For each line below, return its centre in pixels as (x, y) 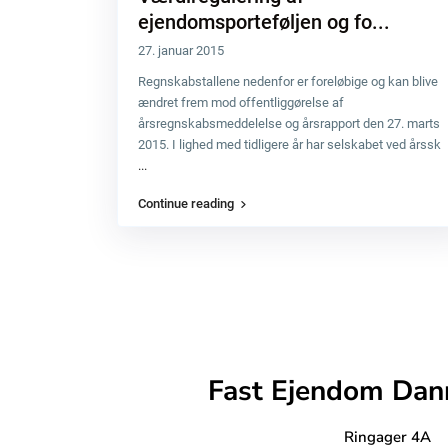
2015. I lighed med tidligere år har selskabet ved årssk (289, 144)
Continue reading (186, 203)
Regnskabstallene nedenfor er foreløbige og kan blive (288, 81)
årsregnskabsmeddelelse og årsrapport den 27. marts (289, 123)
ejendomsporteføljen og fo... (264, 21)
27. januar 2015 (181, 50)
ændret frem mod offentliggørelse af (241, 102)
